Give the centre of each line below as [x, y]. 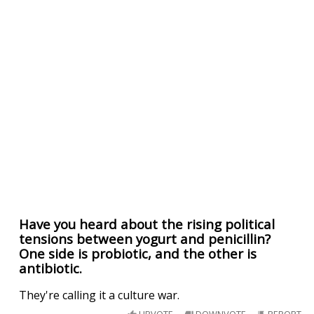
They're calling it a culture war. [100, 295]
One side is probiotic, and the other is [138, 253]
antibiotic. [51, 268]
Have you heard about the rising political [147, 224]
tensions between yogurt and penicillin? [145, 238]
